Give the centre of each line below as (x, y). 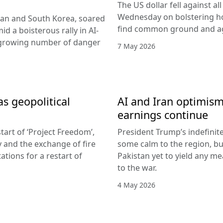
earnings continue (163, 114)
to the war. (137, 167)
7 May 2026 (136, 46)
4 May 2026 (136, 185)
